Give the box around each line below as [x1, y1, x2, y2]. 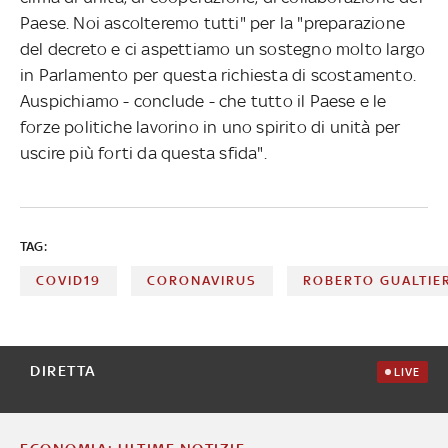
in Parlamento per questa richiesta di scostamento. [20, 64, 417, 85]
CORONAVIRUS [147, 272, 258, 288]
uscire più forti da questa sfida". [20, 142, 267, 163]
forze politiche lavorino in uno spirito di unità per [20, 116, 401, 137]
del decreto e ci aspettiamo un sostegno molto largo [20, 38, 426, 59]
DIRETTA [30, 361, 97, 379]
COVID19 [36, 272, 101, 288]
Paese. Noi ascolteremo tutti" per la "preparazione [20, 12, 406, 33]
